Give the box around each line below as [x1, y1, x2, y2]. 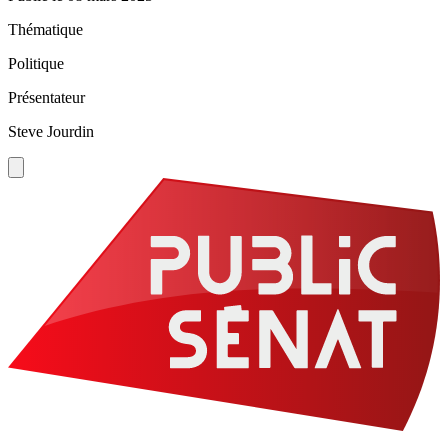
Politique [8, 55, 64, 73]
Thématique [8, 21, 83, 39]
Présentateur [8, 89, 85, 107]
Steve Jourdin [8, 123, 94, 141]
